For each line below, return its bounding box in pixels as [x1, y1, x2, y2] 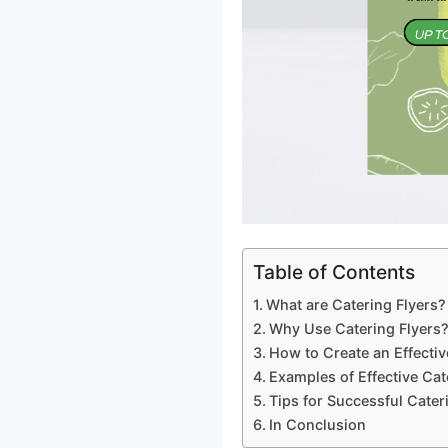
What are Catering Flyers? [265, 295, 446, 313]
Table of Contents [253, 259, 415, 284]
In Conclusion [268, 415, 366, 433]
